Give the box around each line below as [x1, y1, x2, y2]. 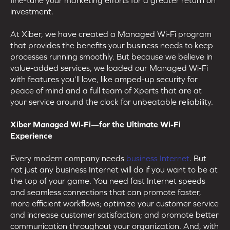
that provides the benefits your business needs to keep [10, 40, 213, 50]
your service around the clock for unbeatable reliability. [10, 97, 213, 106]
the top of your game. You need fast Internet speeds [10, 176, 205, 185]
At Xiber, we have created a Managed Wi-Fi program [10, 29, 212, 39]
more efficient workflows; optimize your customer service [10, 198, 219, 208]
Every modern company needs [10, 153, 126, 163]
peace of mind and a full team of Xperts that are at [10, 85, 202, 95]
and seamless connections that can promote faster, [10, 187, 201, 197]
